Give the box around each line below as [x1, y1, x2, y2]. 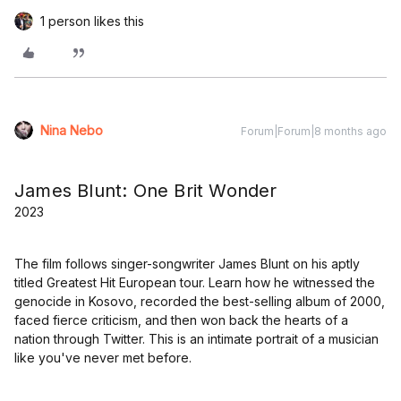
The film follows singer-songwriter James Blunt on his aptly [14, 256, 360, 272]
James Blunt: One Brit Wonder [14, 180, 277, 202]
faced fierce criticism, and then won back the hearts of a [14, 312, 348, 328]
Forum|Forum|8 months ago [241, 124, 387, 139]
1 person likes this [40, 13, 144, 30]
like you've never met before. [14, 350, 192, 366]
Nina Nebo [40, 123, 103, 139]
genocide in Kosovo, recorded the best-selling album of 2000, [14, 294, 385, 310]
